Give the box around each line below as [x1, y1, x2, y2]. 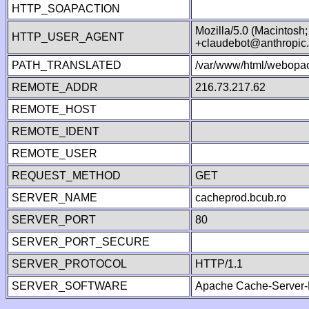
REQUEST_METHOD [12, 170, 121, 181]
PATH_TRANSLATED [12, 59, 121, 71]
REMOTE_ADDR [12, 81, 98, 93]
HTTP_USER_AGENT [12, 31, 124, 43]
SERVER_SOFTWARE [12, 280, 128, 292]
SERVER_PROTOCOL [12, 258, 127, 270]
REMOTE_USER [12, 148, 97, 159]
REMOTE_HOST [12, 103, 97, 115]
